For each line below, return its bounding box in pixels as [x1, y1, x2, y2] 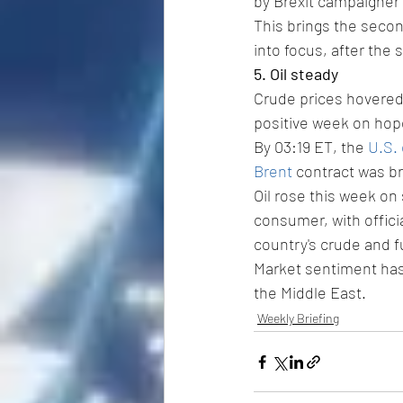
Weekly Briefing [257, 310, 339, 327]
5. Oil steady [254, 64, 338, 85]
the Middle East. [254, 282, 366, 303]
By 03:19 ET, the [254, 137, 368, 157]
